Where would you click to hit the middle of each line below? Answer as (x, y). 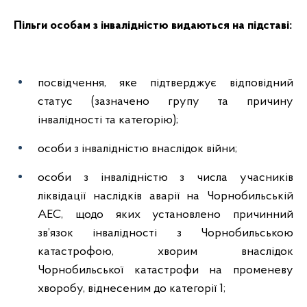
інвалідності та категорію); (108, 120)
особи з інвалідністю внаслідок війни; (137, 149)
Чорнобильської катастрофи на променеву (165, 270)
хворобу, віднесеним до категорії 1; (132, 289)
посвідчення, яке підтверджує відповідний (165, 83)
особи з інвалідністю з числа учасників (165, 178)
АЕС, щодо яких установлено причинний (165, 215)
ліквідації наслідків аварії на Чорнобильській (165, 196)
